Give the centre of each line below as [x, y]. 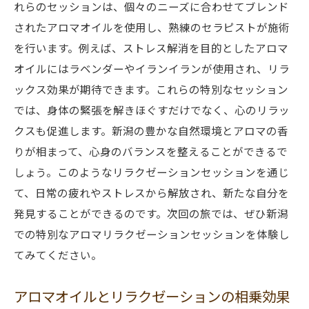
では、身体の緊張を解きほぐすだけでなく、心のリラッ [152, 110]
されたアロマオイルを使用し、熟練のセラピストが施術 [152, 27]
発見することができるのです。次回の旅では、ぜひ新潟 [151, 213]
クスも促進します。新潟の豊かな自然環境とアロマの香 [151, 130]
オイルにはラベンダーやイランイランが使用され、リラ [152, 68]
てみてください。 [58, 255]
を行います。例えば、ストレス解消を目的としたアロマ [151, 48]
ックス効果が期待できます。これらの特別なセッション [151, 89]
